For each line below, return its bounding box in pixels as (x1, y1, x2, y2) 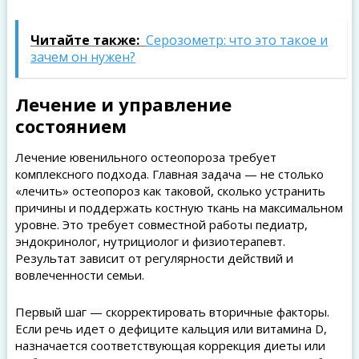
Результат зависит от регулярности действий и (14, 250, 293, 266)
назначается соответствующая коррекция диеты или (14, 337, 325, 353)
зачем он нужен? (30, 48, 135, 66)
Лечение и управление (14, 92, 232, 116)
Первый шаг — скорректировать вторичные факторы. (14, 304, 329, 320)
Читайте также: (30, 31, 139, 49)
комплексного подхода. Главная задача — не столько (14, 166, 324, 182)
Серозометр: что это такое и (145, 31, 328, 49)
